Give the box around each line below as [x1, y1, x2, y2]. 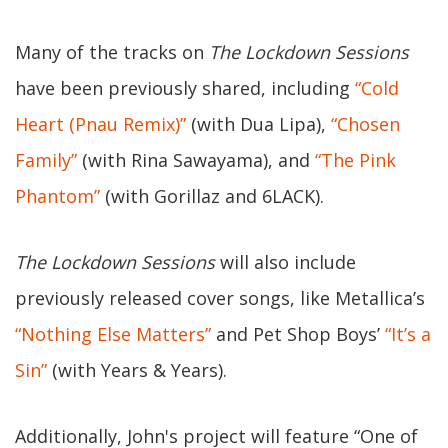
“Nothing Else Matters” [15, 322, 211, 346]
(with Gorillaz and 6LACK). [100, 184, 324, 208]
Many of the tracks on [15, 40, 209, 64]
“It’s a [385, 322, 431, 346]
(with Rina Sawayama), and [77, 148, 315, 172]
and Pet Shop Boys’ [211, 322, 385, 346]
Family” [15, 148, 77, 172]
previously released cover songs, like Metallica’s [15, 286, 425, 310]
